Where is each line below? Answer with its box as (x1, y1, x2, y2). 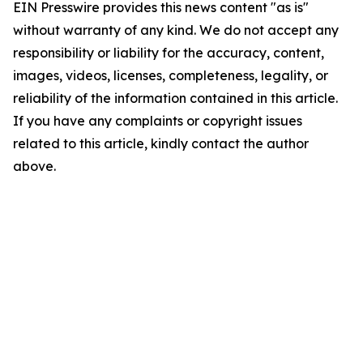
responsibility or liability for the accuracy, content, (13, 45, 324, 61)
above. (13, 158, 56, 174)
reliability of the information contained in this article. (13, 90, 338, 106)
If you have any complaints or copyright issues (13, 113, 302, 129)
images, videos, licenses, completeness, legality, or (13, 67, 328, 83)
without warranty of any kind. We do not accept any (13, 22, 339, 38)
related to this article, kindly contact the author (13, 135, 309, 152)
